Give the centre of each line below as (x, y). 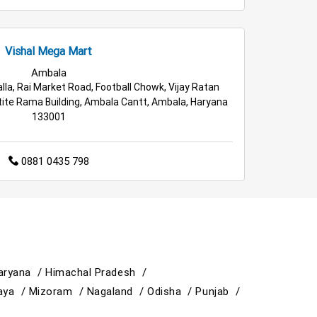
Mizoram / (58, 291)
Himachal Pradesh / (97, 272)
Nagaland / (117, 291)
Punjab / (219, 291)
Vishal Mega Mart (48, 51)
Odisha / (172, 291)
